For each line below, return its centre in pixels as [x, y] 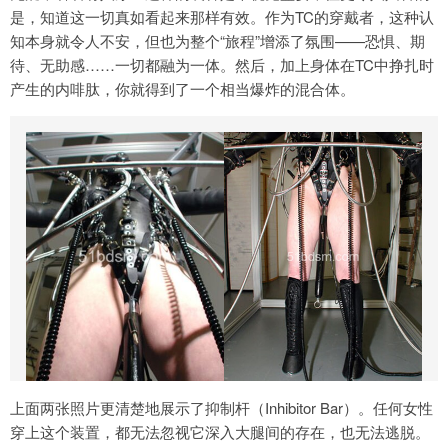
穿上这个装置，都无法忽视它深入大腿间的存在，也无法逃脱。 [220, 431]
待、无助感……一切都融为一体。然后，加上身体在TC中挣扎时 [222, 65]
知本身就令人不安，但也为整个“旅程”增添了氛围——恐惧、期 [217, 41]
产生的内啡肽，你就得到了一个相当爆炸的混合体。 [182, 89]
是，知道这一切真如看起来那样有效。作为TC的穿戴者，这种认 [222, 17]
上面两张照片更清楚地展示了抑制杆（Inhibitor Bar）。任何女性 [221, 407]
